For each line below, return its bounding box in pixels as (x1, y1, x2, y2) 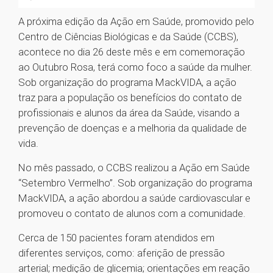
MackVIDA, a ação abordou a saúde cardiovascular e (18, 192, 250, 205)
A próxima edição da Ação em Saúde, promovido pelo (18, 15, 254, 28)
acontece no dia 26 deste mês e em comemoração (18, 46, 245, 58)
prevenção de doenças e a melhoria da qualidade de (18, 122, 247, 135)
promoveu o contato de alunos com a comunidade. (18, 207, 246, 220)
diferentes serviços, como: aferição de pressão (18, 247, 225, 260)
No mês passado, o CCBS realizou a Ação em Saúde (18, 161, 250, 174)
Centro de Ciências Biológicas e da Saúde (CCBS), (18, 30, 238, 43)
